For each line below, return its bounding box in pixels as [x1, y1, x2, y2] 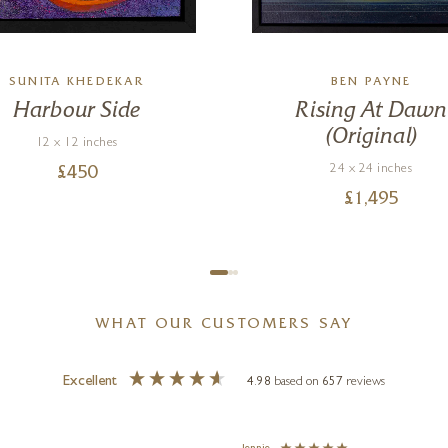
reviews [346, 376, 386, 389]
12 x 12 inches [35, 137, 118, 150]
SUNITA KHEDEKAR [9, 77, 145, 89]
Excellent [62, 375, 117, 390]
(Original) [324, 127, 418, 148]
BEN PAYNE [331, 77, 412, 89]
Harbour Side [13, 101, 141, 122]
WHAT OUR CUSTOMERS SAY [95, 318, 353, 333]
